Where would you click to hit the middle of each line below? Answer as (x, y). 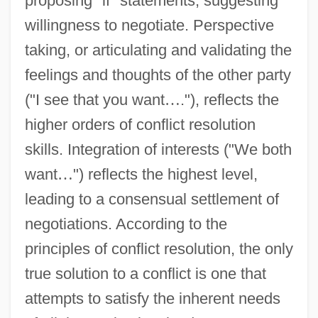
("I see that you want (94, 99)
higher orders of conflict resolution (140, 124)
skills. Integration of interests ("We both (158, 149)
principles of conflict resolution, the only (159, 248)
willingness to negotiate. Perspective (149, 25)
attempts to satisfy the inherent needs (152, 298)
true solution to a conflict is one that (145, 273)
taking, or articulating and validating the (158, 50)
